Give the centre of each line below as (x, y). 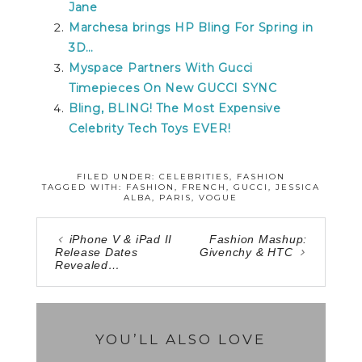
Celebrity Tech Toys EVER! (149, 128)
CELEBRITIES (194, 177)
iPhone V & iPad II (121, 239)
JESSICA (297, 187)
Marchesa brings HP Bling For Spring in (191, 27)
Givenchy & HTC (246, 252)
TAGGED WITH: (84, 187)
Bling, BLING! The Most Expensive (175, 108)
